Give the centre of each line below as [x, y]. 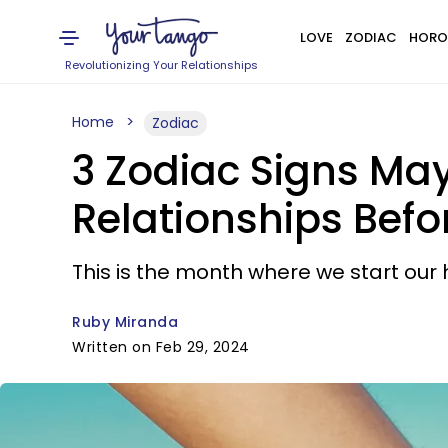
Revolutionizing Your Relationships [162, 65]
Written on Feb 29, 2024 [161, 347]
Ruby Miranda [125, 322]
